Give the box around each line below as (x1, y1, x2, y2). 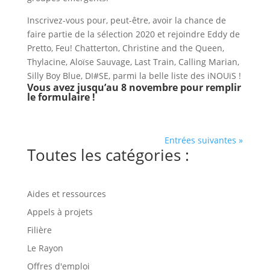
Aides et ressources (27, 188, 106, 200)
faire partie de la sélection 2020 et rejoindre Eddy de (27, 28, 240, 40)
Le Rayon (27, 242, 63, 254)
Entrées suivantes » (165, 134, 243, 146)
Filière (27, 224, 52, 236)
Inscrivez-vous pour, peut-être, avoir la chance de (27, 14, 226, 27)
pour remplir (177, 81, 241, 95)
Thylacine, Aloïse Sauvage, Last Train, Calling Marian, (27, 56, 239, 68)
